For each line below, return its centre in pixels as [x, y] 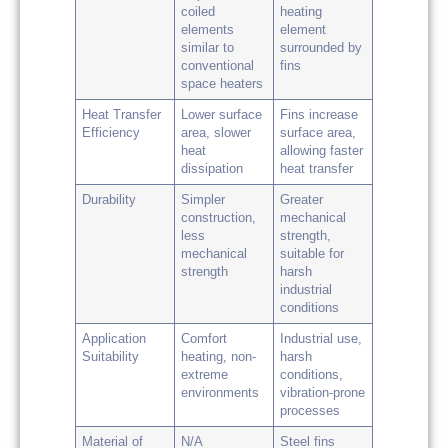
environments [220, 392]
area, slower [216, 132]
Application [114, 338]
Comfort [204, 338]
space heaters [222, 83]
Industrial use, [321, 338]
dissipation [212, 168]
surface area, [318, 132]
